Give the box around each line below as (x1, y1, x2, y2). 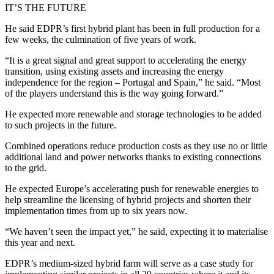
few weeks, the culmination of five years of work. (5, 34, 196, 45)
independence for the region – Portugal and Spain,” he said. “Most (5, 77, 261, 88)
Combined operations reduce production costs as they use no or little (5, 141, 267, 152)
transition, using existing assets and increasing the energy (5, 66, 224, 77)
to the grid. (5, 163, 46, 174)
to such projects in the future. (5, 120, 116, 131)
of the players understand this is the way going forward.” (5, 88, 223, 99)
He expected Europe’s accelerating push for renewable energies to (5, 183, 259, 194)
